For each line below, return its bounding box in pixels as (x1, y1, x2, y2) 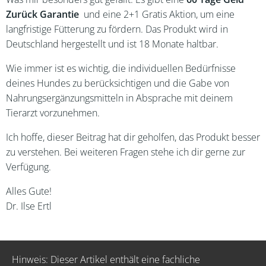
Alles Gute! (6, 185, 52, 198)
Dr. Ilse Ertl (6, 199, 52, 213)
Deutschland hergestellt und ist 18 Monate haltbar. (6, 37, 218, 50)
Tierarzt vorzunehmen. (6, 106, 100, 119)
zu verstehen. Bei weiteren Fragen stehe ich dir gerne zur (6, 145, 245, 159)
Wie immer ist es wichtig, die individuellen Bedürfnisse (6, 62, 236, 75)
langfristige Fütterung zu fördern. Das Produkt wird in (6, 23, 228, 36)
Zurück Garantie (6, 8, 79, 21)
